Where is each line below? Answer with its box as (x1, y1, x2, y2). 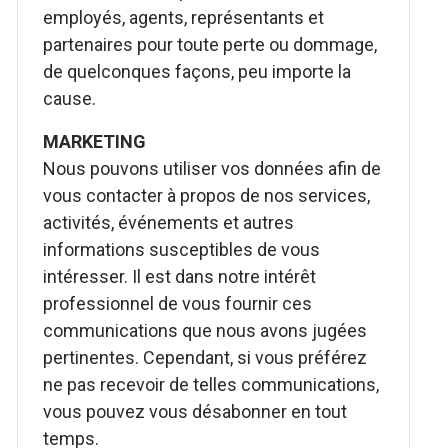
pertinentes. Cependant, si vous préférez (43, 347, 368, 368)
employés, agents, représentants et (43, 7, 325, 28)
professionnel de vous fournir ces (43, 293, 313, 314)
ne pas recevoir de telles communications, (43, 374, 380, 395)
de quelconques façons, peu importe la (43, 61, 352, 82)
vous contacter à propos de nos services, (43, 185, 371, 206)
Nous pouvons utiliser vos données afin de (43, 158, 382, 179)
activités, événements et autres (43, 212, 295, 233)
